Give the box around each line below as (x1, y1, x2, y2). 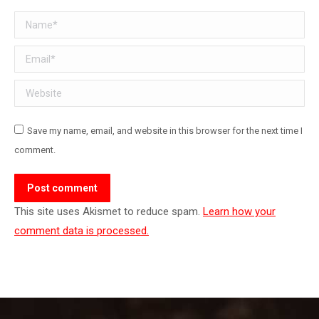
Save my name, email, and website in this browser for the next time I (27, 125, 303, 136)
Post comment (27, 182, 98, 194)
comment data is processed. (14, 224, 149, 237)
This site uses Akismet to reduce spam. (14, 205, 203, 218)
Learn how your (203, 205, 276, 218)
